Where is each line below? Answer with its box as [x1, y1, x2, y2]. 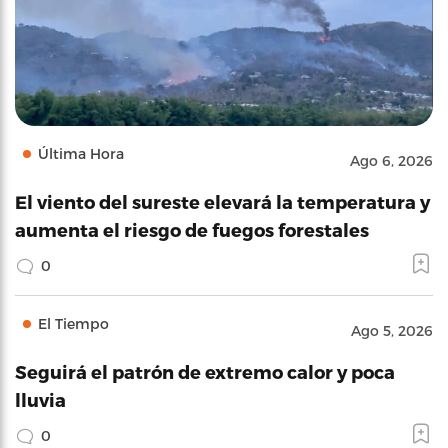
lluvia [15, 389, 66, 410]
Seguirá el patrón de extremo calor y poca [15, 361, 395, 382]
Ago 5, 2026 [351, 322, 433, 339]
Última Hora [38, 145, 124, 162]
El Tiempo [38, 315, 109, 332]
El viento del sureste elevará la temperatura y [15, 191, 430, 212]
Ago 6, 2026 [350, 152, 433, 169]
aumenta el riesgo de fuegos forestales [15, 219, 369, 240]
